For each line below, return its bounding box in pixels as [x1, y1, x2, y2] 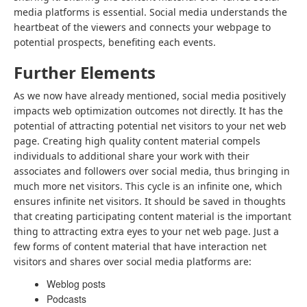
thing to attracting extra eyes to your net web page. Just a [14, 225, 279, 238]
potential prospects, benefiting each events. [14, 36, 216, 49]
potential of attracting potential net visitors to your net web [14, 119, 286, 132]
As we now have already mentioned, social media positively [14, 89, 286, 102]
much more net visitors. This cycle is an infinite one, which [14, 180, 282, 193]
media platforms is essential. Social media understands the [14, 5, 287, 19]
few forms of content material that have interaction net [14, 240, 267, 253]
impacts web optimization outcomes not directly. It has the [14, 104, 283, 117]
